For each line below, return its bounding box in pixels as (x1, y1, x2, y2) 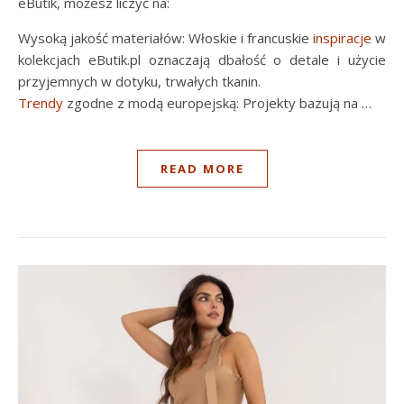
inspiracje (313, 28, 372, 47)
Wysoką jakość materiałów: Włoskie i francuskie (18, 28, 313, 47)
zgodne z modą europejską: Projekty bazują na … (63, 93, 372, 112)
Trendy (18, 93, 63, 112)
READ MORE (160, 160, 244, 177)
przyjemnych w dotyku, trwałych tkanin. (18, 71, 261, 90)
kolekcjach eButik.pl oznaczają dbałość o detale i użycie (18, 50, 386, 69)
